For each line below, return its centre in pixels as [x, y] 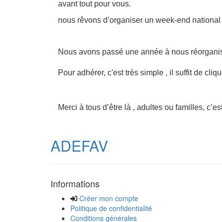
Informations [75, 183]
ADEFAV [79, 145]
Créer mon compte [109, 198]
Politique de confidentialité [111, 208]
